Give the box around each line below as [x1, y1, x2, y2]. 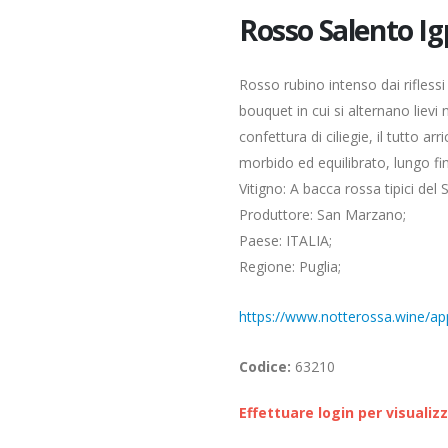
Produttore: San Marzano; [239, 205, 406, 224]
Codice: [239, 357, 291, 376]
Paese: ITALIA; [239, 231, 332, 250]
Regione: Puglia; [239, 257, 341, 276]
